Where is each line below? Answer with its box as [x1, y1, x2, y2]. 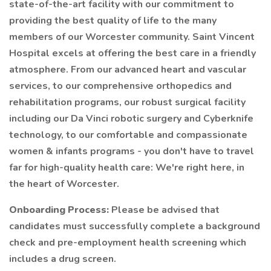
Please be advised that [111, 203, 220, 217]
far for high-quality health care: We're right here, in [9, 161, 244, 174]
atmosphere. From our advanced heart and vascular [9, 63, 246, 76]
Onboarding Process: [9, 203, 111, 217]
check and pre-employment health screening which [9, 236, 246, 249]
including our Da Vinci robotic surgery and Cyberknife [9, 112, 253, 125]
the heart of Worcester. [9, 177, 119, 191]
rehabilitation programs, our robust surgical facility [9, 96, 246, 109]
